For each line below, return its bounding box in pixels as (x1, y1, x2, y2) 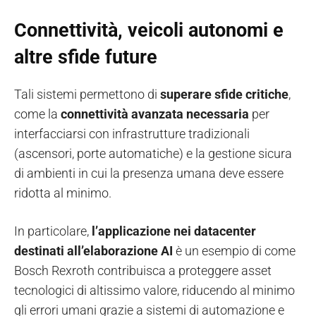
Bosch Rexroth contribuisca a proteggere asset (14, 263, 272, 279)
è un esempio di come (176, 243, 296, 259)
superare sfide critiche (160, 87, 288, 102)
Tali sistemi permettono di (14, 87, 160, 102)
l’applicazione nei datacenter (92, 224, 256, 239)
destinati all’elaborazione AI (14, 243, 176, 259)
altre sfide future (14, 46, 157, 69)
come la (14, 107, 61, 122)
